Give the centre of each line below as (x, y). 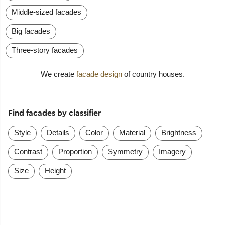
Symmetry (125, 152)
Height (55, 171)
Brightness (179, 133)
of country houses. (153, 74)
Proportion (75, 152)
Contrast (28, 152)
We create (58, 74)
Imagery (172, 152)
